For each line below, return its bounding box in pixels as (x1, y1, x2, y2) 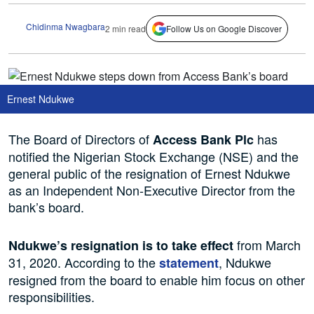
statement (159, 254, 219, 273)
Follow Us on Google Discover (166, 22, 282, 34)
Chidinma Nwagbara (26, 20, 105, 32)
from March (233, 235, 301, 254)
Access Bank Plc (153, 130, 254, 149)
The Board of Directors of (8, 130, 153, 149)
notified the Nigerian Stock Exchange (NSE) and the (8, 147, 299, 166)
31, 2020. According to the (8, 253, 159, 272)
